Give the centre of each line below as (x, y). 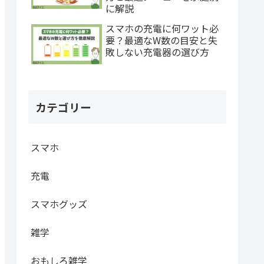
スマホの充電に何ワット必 (162, 28)
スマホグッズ (59, 204)
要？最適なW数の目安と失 (161, 40)
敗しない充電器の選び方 (157, 52)
